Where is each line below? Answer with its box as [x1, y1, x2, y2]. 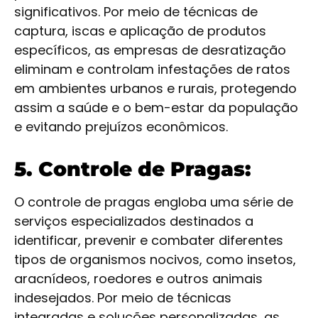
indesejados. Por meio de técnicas [14, 289, 231, 307]
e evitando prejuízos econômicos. [14, 118, 228, 136]
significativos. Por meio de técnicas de [14, 3, 258, 21]
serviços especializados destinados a [14, 212, 253, 231]
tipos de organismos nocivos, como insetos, [14, 251, 296, 269]
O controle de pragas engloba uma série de [14, 193, 293, 212]
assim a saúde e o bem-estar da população [14, 99, 298, 117]
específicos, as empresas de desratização [14, 41, 286, 60]
